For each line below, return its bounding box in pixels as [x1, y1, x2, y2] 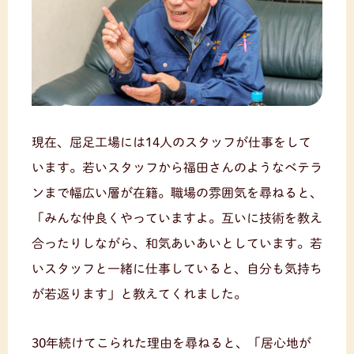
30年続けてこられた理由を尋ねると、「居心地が [32, 336, 311, 349]
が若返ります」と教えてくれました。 [32, 287, 247, 300]
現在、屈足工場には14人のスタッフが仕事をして [32, 135, 311, 149]
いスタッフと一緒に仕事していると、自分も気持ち [32, 262, 322, 275]
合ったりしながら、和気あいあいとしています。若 [32, 236, 322, 250]
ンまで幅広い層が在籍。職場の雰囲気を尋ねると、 [32, 186, 322, 199]
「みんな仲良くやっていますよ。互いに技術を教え [32, 211, 322, 224]
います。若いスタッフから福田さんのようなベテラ [32, 160, 322, 174]
